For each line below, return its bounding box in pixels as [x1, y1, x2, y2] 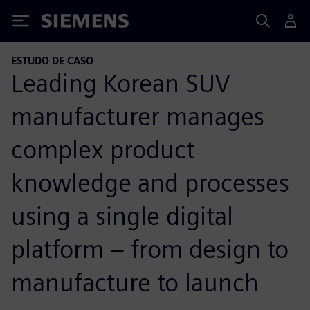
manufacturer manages [11, 100, 264, 131]
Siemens [42, 16, 87, 30]
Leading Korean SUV [11, 67, 230, 98]
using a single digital [11, 200, 233, 231]
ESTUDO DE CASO [11, 55, 93, 66]
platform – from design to [11, 233, 289, 264]
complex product [11, 134, 194, 165]
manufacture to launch [11, 266, 259, 298]
